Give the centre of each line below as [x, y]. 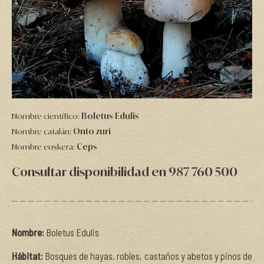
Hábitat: [29, 256]
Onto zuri [92, 131]
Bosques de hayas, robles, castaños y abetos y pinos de [149, 256]
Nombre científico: [47, 116]
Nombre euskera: [44, 147]
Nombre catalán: [42, 131]
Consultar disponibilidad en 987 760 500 [125, 172]
